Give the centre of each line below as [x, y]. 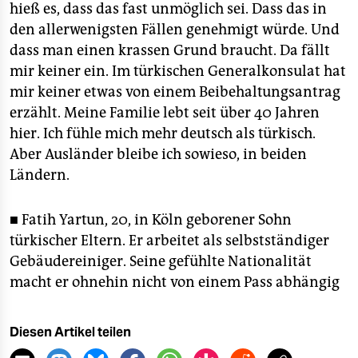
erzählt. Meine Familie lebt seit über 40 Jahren [165, 113]
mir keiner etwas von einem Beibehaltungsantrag [175, 92]
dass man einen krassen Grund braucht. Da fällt [170, 50]
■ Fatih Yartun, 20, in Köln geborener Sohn [151, 220]
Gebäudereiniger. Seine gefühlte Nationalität [161, 261]
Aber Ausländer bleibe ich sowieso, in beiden [158, 154]
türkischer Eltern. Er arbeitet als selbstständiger [169, 241]
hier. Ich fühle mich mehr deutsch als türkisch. [163, 133]
